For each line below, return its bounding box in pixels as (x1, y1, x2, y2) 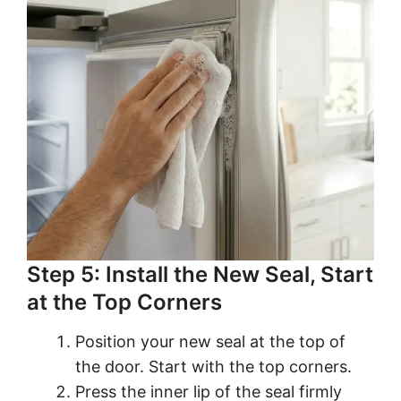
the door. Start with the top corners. (75, 356, 352, 376)
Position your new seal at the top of (75, 331, 346, 351)
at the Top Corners (27, 288, 222, 315)
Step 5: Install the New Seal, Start (27, 260, 373, 287)
